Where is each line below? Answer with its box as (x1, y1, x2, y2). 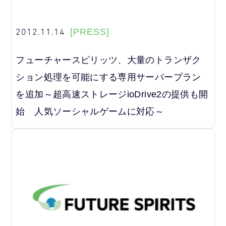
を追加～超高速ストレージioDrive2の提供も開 (16, 89, 208, 99)
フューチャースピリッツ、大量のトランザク (16, 54, 201, 65)
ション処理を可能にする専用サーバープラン (16, 72, 201, 82)
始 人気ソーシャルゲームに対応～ (16, 106, 164, 117)
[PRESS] (70, 26, 110, 37)
